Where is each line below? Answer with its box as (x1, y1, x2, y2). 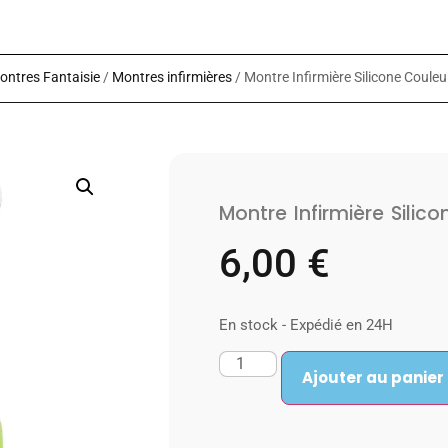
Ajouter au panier (302, 367, 445, 389)
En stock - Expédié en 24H (219, 315, 393, 334)
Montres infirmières (111, 69, 232, 86)
